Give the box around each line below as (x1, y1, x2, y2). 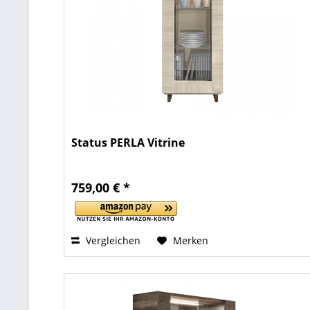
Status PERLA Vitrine (71, 135, 185, 151)
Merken (173, 234, 209, 248)
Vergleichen (83, 234, 141, 248)
